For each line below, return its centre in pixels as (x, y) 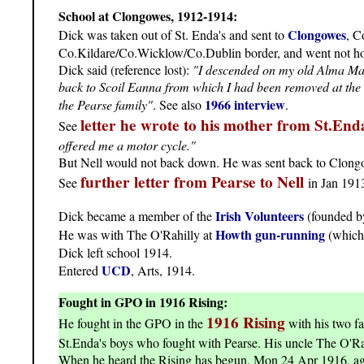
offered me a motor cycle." (127, 145)
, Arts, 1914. (163, 271)
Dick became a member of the (137, 216)
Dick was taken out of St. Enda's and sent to (173, 35)
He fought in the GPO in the (132, 323)
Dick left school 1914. (115, 253)
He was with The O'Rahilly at (137, 235)
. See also (179, 105)
